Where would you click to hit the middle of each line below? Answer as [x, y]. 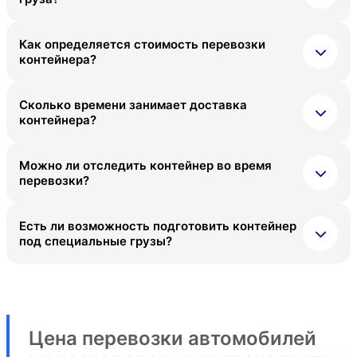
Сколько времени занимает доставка [133, 105]
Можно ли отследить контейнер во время [145, 166]
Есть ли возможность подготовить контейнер [158, 226]
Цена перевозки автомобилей [173, 339]
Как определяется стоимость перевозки [142, 45]
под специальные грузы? [96, 241]
